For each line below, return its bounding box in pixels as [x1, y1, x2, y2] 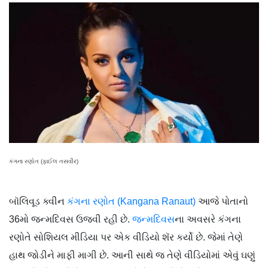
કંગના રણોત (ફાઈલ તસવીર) [9, 158, 78, 165]
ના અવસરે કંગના [175, 214, 241, 225]
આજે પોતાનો [196, 196, 248, 207]
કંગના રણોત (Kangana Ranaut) [67, 196, 196, 207]
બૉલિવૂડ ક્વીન [9, 196, 67, 207]
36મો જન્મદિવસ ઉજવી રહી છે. [9, 214, 132, 225]
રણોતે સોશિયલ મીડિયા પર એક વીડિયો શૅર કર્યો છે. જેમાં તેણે [9, 232, 243, 243]
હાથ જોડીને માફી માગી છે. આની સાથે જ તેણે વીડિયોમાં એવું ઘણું [9, 250, 255, 261]
